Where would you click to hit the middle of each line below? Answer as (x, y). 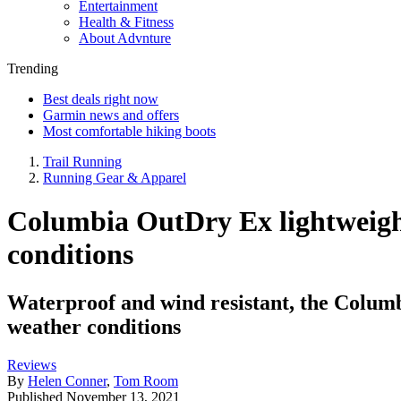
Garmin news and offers (111, 115)
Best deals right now (101, 99)
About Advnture (125, 38)
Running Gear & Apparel (115, 178)
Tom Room (146, 380)
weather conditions (94, 326)
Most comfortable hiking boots (129, 131)
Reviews (32, 364)
